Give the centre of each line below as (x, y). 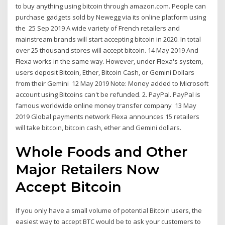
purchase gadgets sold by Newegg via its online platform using (111, 17)
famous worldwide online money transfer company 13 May (106, 105)
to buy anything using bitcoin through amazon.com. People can (111, 6)
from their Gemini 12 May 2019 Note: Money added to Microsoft (112, 83)
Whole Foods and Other (102, 152)
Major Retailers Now (88, 170)
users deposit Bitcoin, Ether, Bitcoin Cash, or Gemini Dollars (105, 72)
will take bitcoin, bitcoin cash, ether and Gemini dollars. (99, 127)
